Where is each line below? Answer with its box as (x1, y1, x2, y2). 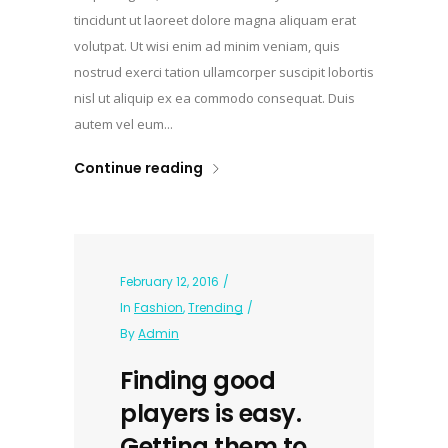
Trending (188, 299, 243, 317)
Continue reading (74, 158, 203, 179)
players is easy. (120, 397, 301, 431)
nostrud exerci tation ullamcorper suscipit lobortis (74, 63, 374, 82)
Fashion (134, 299, 183, 317)
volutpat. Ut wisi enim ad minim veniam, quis (74, 37, 340, 56)
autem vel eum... (74, 115, 173, 134)
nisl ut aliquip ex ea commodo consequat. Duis (74, 89, 355, 108)
